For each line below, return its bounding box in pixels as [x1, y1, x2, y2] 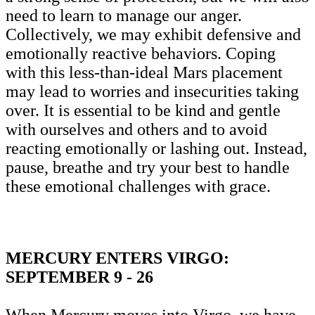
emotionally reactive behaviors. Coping [6, 44, 276, 63]
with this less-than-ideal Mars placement [6, 63, 283, 82]
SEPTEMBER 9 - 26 [6, 267, 153, 286]
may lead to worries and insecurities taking [6, 82, 299, 101]
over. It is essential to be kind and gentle [6, 101, 281, 120]
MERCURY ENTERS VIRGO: [6, 248, 229, 267]
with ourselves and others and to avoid [6, 120, 267, 139]
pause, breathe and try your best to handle [6, 157, 290, 176]
